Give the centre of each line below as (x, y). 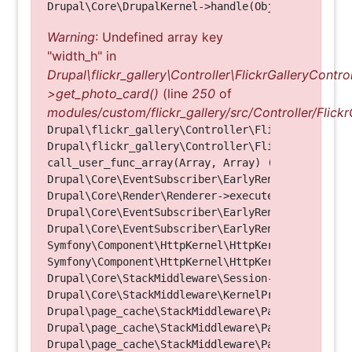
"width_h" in (82, 56)
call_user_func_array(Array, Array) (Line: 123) (192, 163)
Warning (71, 37)
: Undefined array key (159, 37)
